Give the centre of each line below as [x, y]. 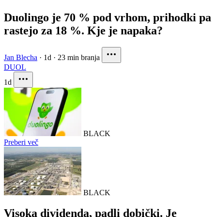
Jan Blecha [21, 58]
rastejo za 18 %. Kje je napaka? [83, 31]
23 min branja [79, 58]
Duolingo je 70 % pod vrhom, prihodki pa [108, 18]
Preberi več [21, 142]
